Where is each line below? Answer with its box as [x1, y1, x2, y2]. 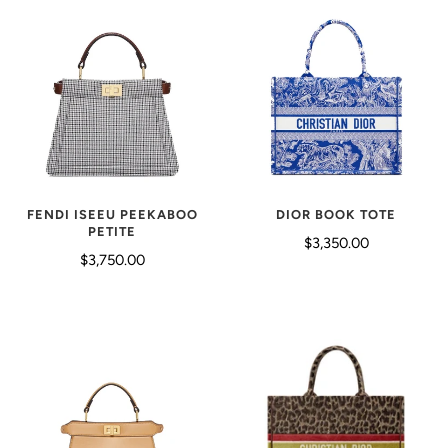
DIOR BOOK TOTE [276, 206, 396, 222]
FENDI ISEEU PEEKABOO [26, 206, 198, 222]
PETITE [88, 223, 136, 239]
